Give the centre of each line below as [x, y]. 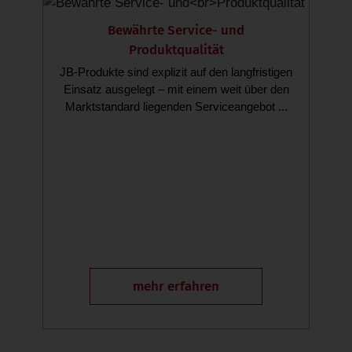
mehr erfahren [176, 287]
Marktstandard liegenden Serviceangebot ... [176, 107]
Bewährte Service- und [176, 31]
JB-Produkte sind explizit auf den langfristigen [176, 72]
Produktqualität [176, 50]
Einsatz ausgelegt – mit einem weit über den [176, 90]
